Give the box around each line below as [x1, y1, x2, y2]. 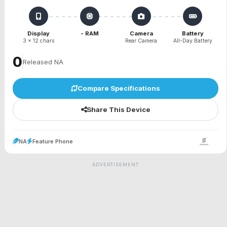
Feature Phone [32, 138, 73, 145]
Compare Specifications [78, 84, 160, 92]
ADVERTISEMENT [92, 162, 139, 168]
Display [27, 30, 50, 37]
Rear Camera [125, 37, 158, 44]
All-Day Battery [173, 37, 212, 44]
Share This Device [86, 105, 150, 114]
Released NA [23, 57, 63, 66]
